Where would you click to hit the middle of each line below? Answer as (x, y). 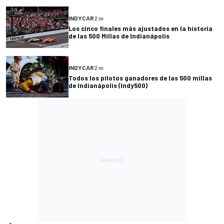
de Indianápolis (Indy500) (108, 85)
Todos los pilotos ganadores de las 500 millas (140, 78)
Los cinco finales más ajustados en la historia (140, 28)
